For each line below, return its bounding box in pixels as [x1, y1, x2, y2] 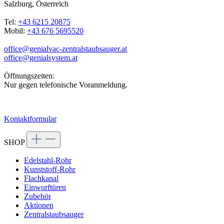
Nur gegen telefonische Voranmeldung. [4, 80, 127, 89]
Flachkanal [24, 174, 58, 183]
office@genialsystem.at [4, 53, 77, 62]
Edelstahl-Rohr [24, 156, 71, 165]
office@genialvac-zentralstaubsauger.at [4, 44, 127, 53]
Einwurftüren [24, 183, 66, 192]
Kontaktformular [4, 114, 56, 123]
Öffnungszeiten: [4, 71, 54, 80]
